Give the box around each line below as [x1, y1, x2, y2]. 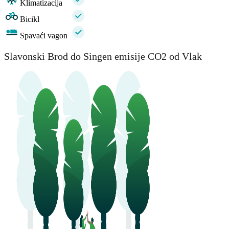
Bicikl [20, 15, 39, 24]
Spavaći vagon [20, 31, 67, 40]
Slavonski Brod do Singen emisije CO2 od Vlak [4, 50, 202, 62]
